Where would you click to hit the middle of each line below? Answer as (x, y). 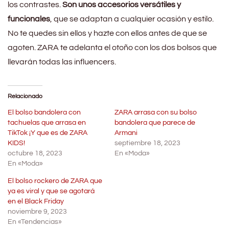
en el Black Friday (36, 201)
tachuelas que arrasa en (47, 122)
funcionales (29, 19)
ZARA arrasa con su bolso (156, 112)
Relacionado (25, 96)
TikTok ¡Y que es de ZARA (48, 133)
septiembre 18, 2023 (147, 143)
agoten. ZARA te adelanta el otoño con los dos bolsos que (112, 47)
